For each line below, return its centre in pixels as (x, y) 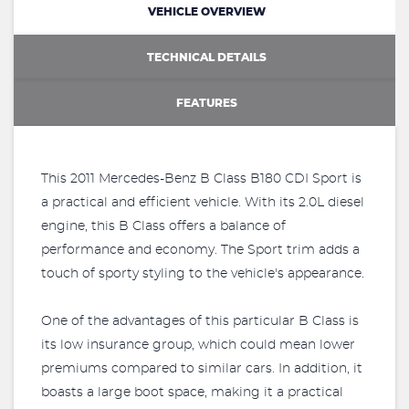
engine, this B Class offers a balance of (163, 226)
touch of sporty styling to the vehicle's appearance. (203, 274)
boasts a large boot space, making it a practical (192, 393)
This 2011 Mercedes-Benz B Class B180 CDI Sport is (201, 179)
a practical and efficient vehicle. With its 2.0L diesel (203, 203)
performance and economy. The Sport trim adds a (200, 250)
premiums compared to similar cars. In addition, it (202, 369)
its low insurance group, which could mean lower (198, 345)
